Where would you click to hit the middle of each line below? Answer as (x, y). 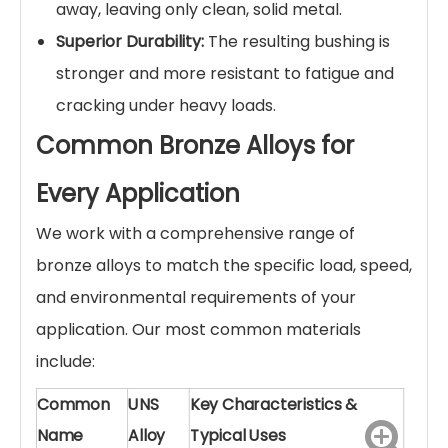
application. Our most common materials (198, 329)
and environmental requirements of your (196, 297)
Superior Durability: (130, 41)
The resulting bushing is (297, 41)
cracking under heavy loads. (166, 105)
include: (65, 361)
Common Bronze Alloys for (195, 145)
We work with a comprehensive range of (195, 233)
